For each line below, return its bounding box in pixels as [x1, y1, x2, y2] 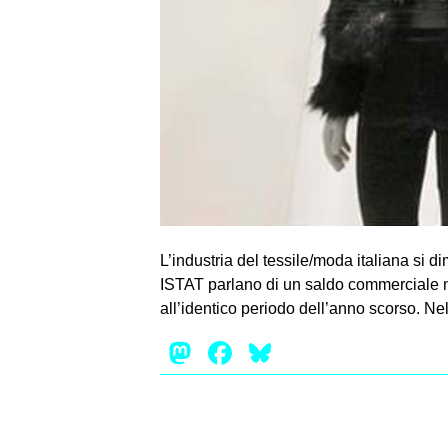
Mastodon [196, 334, 338, 371]
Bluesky [276, 334, 388, 371]
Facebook [236, 334, 378, 371]
